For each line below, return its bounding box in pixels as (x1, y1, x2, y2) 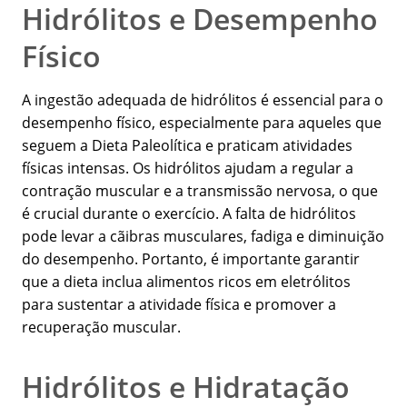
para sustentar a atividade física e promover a (22, 294, 336, 315)
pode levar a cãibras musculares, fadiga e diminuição (22, 226, 384, 247)
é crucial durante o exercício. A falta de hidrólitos (22, 203, 356, 224)
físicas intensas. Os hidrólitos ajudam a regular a (22, 158, 353, 179)
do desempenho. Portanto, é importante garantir (22, 249, 360, 270)
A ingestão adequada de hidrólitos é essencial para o (22, 90, 383, 111)
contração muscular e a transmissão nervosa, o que (22, 181, 378, 202)
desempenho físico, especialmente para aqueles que (22, 113, 382, 134)
